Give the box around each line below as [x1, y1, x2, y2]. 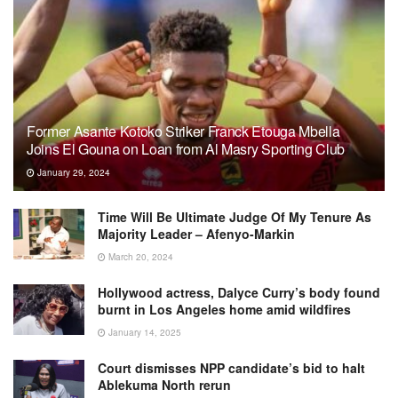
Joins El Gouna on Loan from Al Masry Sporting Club [27, 139, 345, 159]
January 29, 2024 [35, 166, 110, 179]
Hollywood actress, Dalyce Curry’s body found [98, 283, 380, 301]
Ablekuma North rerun [98, 376, 231, 394]
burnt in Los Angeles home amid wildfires [98, 300, 351, 318]
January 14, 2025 [106, 326, 181, 338]
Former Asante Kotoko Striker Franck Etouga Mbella [27, 121, 340, 141]
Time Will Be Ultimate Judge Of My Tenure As [98, 208, 371, 226]
